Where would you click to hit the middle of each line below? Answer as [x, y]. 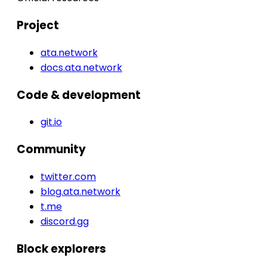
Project [38, 26]
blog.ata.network [80, 191]
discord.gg [65, 221]
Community [51, 150]
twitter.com [68, 176]
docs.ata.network [81, 67]
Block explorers [61, 249]
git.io [51, 122]
